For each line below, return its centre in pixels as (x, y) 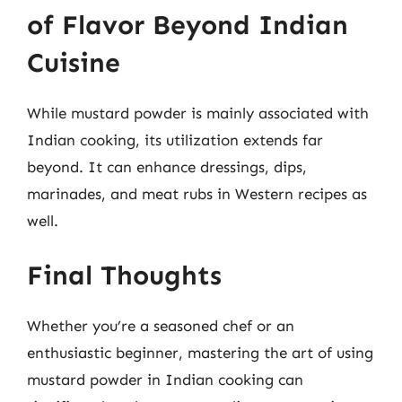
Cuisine (74, 62)
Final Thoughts (124, 275)
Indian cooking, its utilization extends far (175, 140)
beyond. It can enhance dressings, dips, (167, 166)
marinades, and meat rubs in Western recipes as (197, 193)
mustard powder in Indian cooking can (165, 380)
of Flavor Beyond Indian (188, 25)
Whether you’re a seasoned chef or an (161, 326)
